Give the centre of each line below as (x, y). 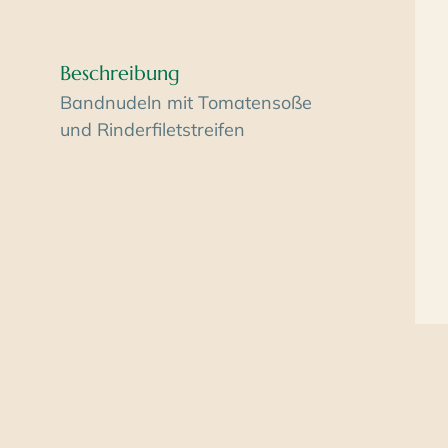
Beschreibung (120, 73)
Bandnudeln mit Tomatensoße (186, 102)
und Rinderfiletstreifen (152, 129)
